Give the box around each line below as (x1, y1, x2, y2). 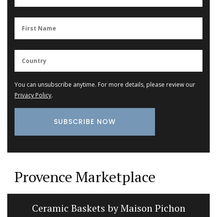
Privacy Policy (15, 91, 51, 99)
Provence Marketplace (15, 167, 155, 187)
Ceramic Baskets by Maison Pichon (31, 201, 186, 215)
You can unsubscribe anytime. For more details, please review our (15, 80, 195, 89)
